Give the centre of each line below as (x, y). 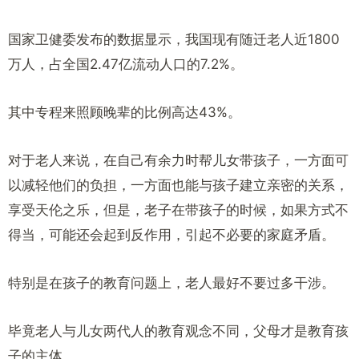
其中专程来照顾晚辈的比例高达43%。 (125, 112)
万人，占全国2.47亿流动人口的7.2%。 (126, 64)
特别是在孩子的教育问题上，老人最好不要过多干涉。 (171, 283)
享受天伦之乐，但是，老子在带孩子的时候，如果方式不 (178, 210)
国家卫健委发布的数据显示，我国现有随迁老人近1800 (174, 39)
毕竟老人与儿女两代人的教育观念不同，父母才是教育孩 (178, 331)
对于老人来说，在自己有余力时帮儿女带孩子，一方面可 (178, 160)
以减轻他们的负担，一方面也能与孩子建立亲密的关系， (178, 185)
